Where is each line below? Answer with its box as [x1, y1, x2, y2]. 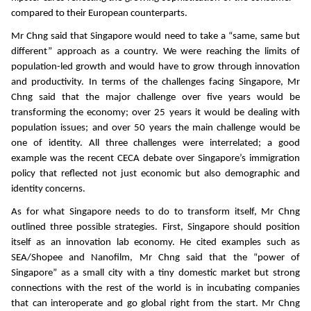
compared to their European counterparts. [11, 8, 190, 19]
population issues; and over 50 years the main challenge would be [11, 122, 300, 133]
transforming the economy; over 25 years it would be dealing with [11, 107, 300, 118]
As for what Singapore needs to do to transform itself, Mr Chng [11, 206, 300, 217]
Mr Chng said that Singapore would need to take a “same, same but [11, 31, 300, 42]
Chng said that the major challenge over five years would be [11, 92, 300, 103]
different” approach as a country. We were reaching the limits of [11, 46, 300, 57]
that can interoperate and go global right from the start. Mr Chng [11, 298, 300, 309]
